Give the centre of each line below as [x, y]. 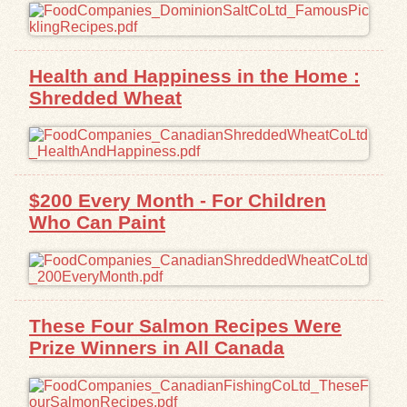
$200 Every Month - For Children [178, 201]
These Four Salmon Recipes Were [185, 326]
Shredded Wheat [105, 97]
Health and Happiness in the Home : [194, 75]
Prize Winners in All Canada [157, 348]
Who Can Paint [97, 223]
